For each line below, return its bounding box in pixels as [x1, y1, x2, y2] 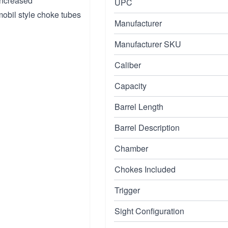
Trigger [115, 184, 140, 196]
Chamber [115, 142, 148, 154]
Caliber [115, 59, 141, 71]
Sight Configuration [115, 205, 184, 217]
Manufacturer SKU [115, 38, 181, 50]
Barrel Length [115, 101, 163, 112]
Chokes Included [115, 163, 176, 175]
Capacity [115, 80, 147, 92]
